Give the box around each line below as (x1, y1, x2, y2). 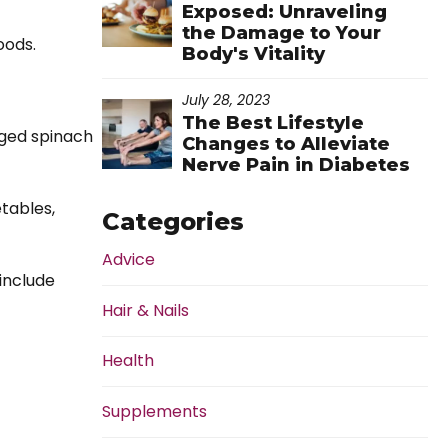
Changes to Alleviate (182, 133, 390, 156)
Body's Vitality (182, 42, 325, 65)
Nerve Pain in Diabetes (182, 154, 410, 177)
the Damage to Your (182, 21, 381, 44)
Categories (102, 207, 244, 237)
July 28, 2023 (182, 89, 270, 110)
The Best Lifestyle (182, 112, 364, 135)
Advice (102, 248, 155, 272)
